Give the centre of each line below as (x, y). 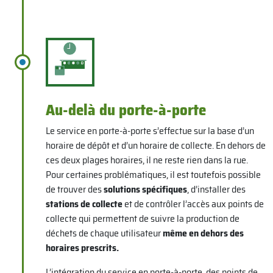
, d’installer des (216, 190)
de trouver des (74, 190)
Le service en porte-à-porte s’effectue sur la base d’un (150, 131)
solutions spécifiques (145, 190)
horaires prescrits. (82, 248)
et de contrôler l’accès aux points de (193, 204)
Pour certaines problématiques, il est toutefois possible (153, 175)
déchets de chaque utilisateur (104, 233)
